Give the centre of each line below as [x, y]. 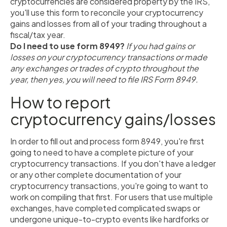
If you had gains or [160, 46]
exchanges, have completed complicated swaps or [105, 208]
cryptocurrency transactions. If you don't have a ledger [113, 164]
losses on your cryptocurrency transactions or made [109, 57]
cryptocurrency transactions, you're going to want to [109, 186]
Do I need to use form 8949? [67, 46]
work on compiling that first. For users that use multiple [111, 197]
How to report [61, 103]
